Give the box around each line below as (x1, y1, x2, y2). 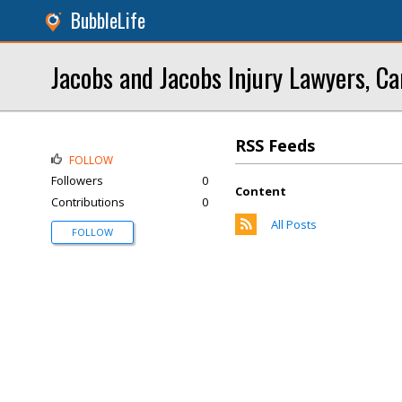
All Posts (271, 216, 317, 232)
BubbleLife (71, 6, 145, 34)
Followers (51, 172, 103, 188)
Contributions (51, 194, 125, 210)
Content (235, 183, 286, 199)
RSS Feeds (235, 135, 315, 156)
